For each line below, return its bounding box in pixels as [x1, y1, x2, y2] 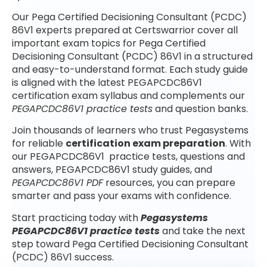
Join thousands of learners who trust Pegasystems [12, 123, 249, 138]
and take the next [160, 223, 246, 238]
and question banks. [153, 102, 248, 116]
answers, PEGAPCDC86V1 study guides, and [12, 163, 212, 177]
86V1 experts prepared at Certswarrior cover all [12, 23, 238, 38]
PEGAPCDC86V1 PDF [12, 176, 103, 190]
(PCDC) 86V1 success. [12, 250, 114, 264]
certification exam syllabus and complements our [12, 89, 245, 103]
